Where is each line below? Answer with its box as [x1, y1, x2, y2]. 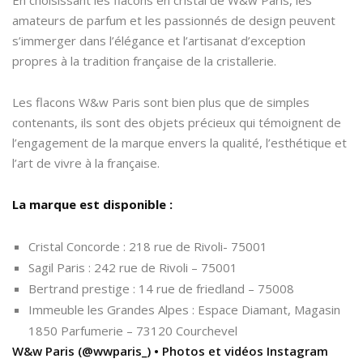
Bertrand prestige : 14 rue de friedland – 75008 [28, 280, 294, 297]
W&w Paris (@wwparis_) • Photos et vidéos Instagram [12, 342, 328, 359]
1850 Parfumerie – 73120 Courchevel [28, 322, 237, 339]
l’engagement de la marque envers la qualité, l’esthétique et [12, 134, 347, 151]
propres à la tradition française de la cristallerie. [12, 52, 276, 69]
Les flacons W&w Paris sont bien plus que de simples [12, 93, 310, 110]
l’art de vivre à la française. [12, 154, 160, 171]
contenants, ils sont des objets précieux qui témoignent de [12, 113, 341, 130]
